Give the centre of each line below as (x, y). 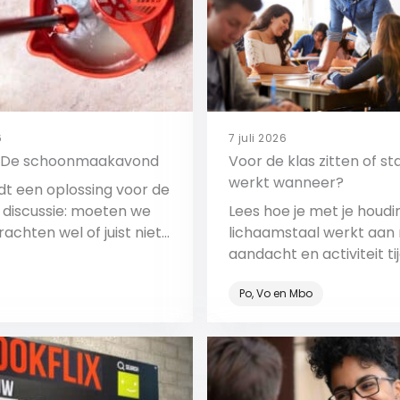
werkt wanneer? (286, 183)
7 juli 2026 (258, 138)
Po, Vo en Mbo (276, 293)
